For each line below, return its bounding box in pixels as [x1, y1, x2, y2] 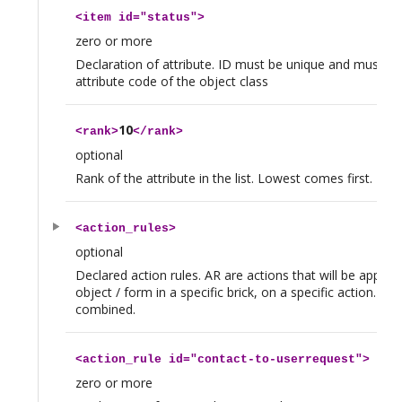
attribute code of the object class [74, 72, 268, 90]
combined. [74, 300, 135, 318]
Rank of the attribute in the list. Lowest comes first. [74, 169, 372, 187]
